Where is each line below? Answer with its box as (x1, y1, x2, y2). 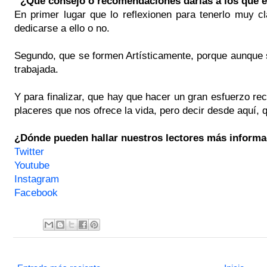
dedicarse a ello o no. (14, 22, 110, 33)
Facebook (14, 187, 58, 198)
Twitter (14, 145, 44, 157)
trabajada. (14, 63, 58, 74)
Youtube (14, 159, 49, 170)
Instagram (14, 173, 59, 184)
